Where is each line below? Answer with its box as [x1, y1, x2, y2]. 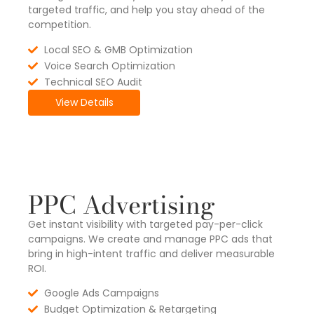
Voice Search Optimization [43, 58, 175, 73]
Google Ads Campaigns [43, 285, 159, 300]
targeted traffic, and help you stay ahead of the [28, 3, 265, 18]
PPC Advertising [28, 186, 215, 224]
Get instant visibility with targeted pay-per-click [28, 217, 263, 231]
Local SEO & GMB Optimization [43, 42, 193, 57]
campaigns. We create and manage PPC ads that [28, 231, 273, 246]
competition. [28, 18, 91, 32]
